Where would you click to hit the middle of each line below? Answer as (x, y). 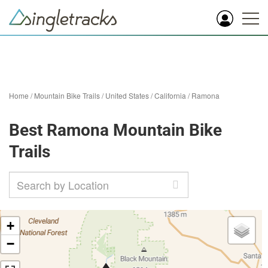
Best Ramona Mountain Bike (115, 130)
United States (127, 95)
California (170, 95)
